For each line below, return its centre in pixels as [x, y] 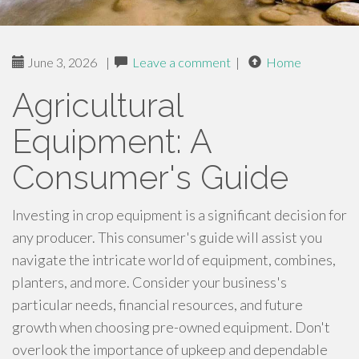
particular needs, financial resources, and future [157, 305]
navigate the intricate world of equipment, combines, [174, 260]
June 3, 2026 [61, 62]
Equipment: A [112, 141]
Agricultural [97, 105]
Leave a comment [182, 62]
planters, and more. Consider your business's [149, 282]
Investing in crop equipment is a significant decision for [179, 215]
